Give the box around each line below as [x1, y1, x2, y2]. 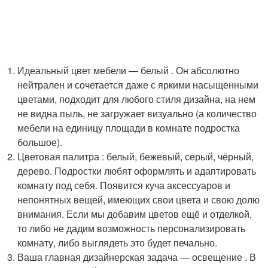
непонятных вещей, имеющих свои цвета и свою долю [17, 193, 260, 206]
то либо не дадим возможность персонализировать [17, 221, 246, 235]
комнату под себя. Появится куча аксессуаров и [17, 178, 231, 192]
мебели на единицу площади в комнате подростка [17, 121, 240, 135]
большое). [17, 135, 63, 149]
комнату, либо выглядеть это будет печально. [17, 236, 218, 249]
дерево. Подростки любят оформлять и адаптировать [17, 164, 257, 178]
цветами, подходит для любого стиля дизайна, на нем [17, 92, 256, 106]
